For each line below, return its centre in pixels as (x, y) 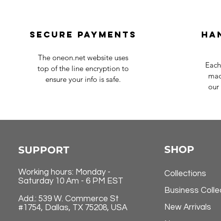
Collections (185, 174)
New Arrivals (187, 207)
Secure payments (83, 35)
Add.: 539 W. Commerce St (68, 199)
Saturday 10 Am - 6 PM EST (71, 181)
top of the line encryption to (83, 69)
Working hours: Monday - (64, 172)
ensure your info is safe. (83, 79)
